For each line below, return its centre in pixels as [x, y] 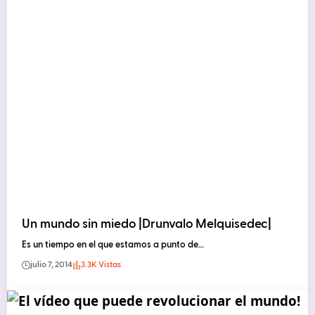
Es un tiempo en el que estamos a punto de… [113, 245]
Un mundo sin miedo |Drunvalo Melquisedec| [147, 225]
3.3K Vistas [101, 265]
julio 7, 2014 [52, 265]
